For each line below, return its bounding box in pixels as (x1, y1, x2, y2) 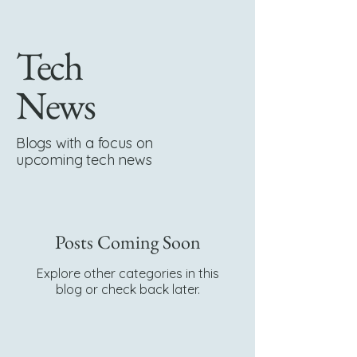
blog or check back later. (55, 281, 200, 298)
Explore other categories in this (36, 265, 219, 282)
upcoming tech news (16, 151, 152, 170)
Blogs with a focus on (16, 134, 154, 153)
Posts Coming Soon (54, 229, 201, 255)
